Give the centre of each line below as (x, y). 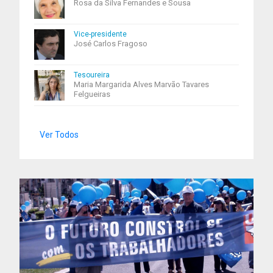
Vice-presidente (100, 34)
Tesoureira (92, 75)
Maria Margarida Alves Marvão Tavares (141, 84)
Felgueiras (92, 94)
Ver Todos (59, 135)
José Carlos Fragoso (111, 44)
